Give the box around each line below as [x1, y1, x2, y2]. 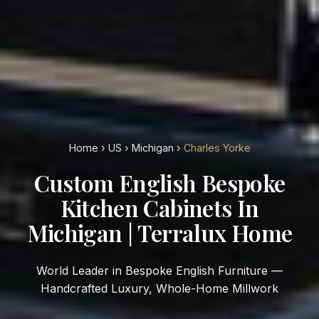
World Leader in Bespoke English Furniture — [36, 263, 47, 278]
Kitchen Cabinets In [60, 192, 259, 223]
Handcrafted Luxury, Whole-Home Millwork [41, 281, 278, 296]
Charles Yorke [183, 142, 251, 154]
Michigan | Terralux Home [26, 217, 293, 248]
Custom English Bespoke [33, 167, 286, 198]
